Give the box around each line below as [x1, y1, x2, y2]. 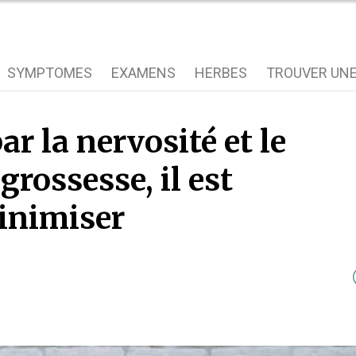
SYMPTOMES [7, 64, 92, 81]
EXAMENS [111, 64, 176, 81]
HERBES [195, 64, 247, 81]
